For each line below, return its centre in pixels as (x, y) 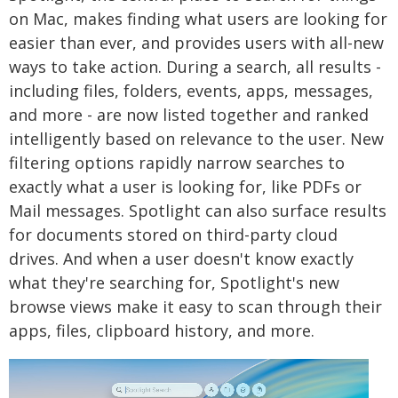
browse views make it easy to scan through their (195, 306)
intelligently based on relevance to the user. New (196, 138)
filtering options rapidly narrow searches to (177, 162)
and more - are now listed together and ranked (189, 114)
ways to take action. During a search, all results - (195, 66)
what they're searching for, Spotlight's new (174, 282)
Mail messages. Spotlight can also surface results (198, 210)
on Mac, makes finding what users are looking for (198, 18)
